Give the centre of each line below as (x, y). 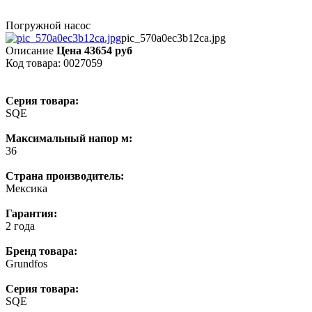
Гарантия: (31, 214)
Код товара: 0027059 (54, 63)
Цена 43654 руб (94, 51)
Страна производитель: (65, 176)
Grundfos (26, 264)
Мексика (26, 189)
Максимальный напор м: (69, 139)
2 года (20, 226)
